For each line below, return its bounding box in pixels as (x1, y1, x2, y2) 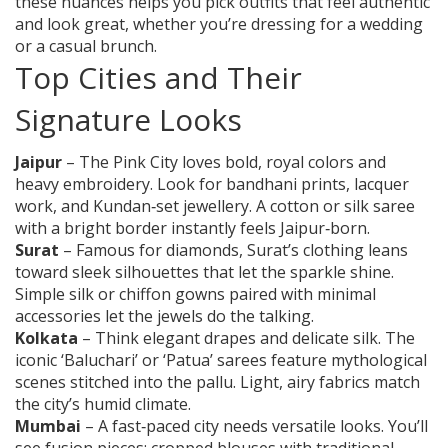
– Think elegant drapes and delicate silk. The (78, 327, 415, 350)
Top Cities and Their (15, 57, 302, 99)
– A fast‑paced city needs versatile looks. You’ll (81, 415, 428, 438)
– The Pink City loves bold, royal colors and (62, 151, 386, 174)
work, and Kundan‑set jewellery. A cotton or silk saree (15, 195, 415, 218)
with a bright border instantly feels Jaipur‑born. (15, 217, 370, 240)
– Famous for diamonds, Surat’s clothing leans (59, 239, 408, 262)
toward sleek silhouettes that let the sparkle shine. (15, 261, 394, 284)
